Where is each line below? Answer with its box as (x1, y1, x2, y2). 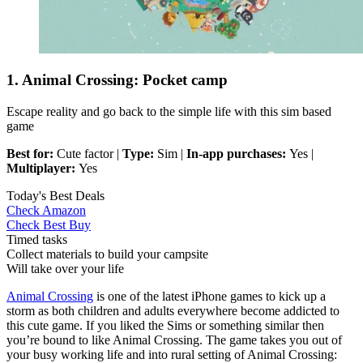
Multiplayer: (6, 161, 79, 176)
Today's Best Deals (6, 189, 105, 203)
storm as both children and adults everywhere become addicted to (6, 304, 340, 318)
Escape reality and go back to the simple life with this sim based (6, 105, 331, 119)
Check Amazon (6, 203, 86, 218)
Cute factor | (57, 147, 122, 161)
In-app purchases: (186, 147, 289, 161)
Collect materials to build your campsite (6, 247, 208, 262)
